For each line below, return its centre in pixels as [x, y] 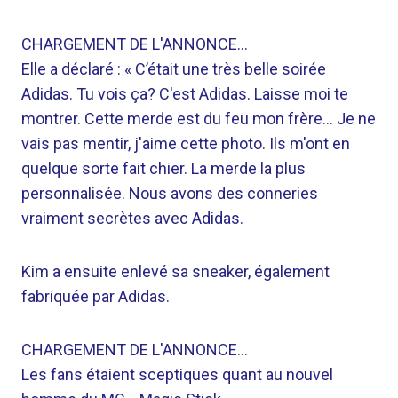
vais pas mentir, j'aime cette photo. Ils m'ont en [186, 143]
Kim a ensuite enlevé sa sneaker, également [175, 271]
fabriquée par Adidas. [96, 296]
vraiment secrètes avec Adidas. [132, 218]
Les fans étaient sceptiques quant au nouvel [177, 374]
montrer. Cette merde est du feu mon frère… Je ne [199, 119]
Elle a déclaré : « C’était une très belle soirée [174, 69]
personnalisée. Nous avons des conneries [170, 193]
